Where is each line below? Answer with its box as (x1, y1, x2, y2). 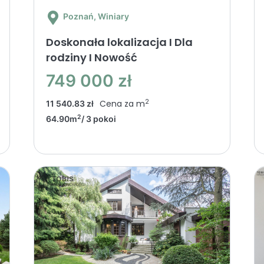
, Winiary (93, 11, 129, 21)
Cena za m (99, 97, 145, 110)
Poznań (62, 11, 94, 21)
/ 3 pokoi (81, 113, 116, 124)
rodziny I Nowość (45, 49, 137, 65)
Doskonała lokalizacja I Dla (45, 34, 193, 49)
